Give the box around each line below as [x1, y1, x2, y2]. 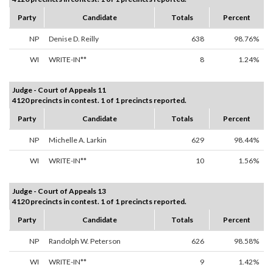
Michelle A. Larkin [49, 135, 107, 145]
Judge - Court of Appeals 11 [12, 85, 106, 95]
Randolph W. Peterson [49, 236, 121, 246]
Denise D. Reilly [49, 34, 99, 44]
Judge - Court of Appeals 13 [12, 186, 106, 196]
